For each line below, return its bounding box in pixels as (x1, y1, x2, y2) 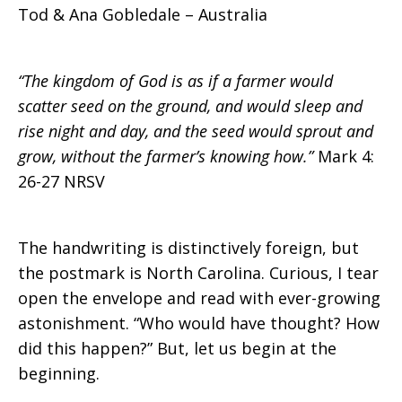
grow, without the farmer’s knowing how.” (18, 145, 313, 167)
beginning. (18, 363, 100, 384)
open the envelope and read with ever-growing (18, 287, 380, 309)
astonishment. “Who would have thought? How (18, 312, 380, 334)
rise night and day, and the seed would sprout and (18, 120, 373, 142)
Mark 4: (313, 145, 374, 167)
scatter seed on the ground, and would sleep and (18, 95, 363, 117)
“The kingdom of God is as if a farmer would (18, 70, 333, 92)
